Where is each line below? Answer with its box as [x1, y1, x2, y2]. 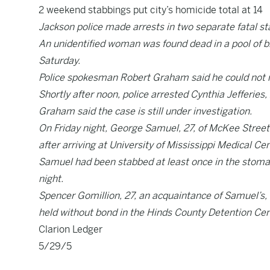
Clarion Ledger [39, 224, 102, 235]
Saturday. [39, 55, 80, 66]
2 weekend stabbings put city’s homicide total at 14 [39, 4, 263, 16]
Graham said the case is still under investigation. [39, 105, 252, 117]
